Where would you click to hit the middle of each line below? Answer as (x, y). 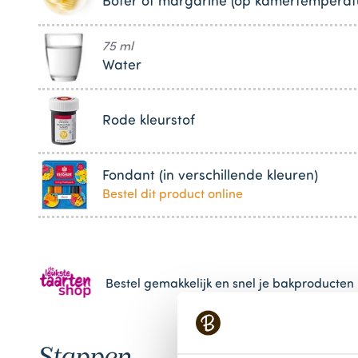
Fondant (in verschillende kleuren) (210, 176)
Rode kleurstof (149, 121)
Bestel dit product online (173, 195)
